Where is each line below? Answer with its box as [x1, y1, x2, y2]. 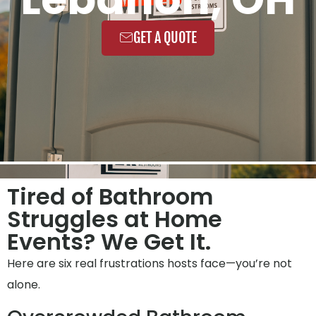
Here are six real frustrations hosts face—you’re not [7, 255, 292, 272]
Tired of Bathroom [7, 181, 213, 213]
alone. [7, 276, 40, 293]
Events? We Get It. [7, 226, 211, 258]
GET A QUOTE [133, 29, 197, 47]
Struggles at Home [7, 203, 222, 236]
